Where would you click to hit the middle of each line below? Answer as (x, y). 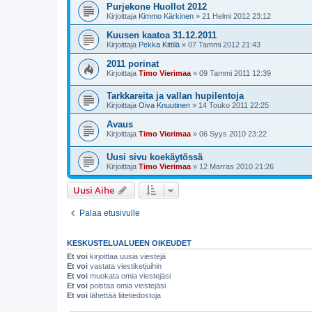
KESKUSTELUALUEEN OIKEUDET (129, 243)
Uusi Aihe (94, 190)
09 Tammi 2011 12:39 (235, 73)
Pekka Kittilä (159, 44)
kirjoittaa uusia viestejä (127, 256)
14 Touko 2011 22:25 (234, 106)
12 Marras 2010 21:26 (236, 166)
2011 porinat (133, 63)
